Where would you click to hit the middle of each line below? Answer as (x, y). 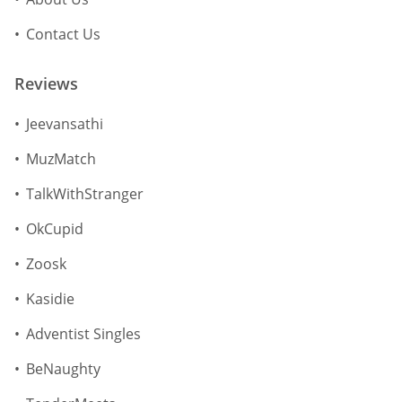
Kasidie (50, 299)
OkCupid (55, 229)
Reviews (46, 84)
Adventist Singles (83, 334)
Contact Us (63, 35)
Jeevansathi (65, 124)
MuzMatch (61, 159)
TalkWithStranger (85, 194)
